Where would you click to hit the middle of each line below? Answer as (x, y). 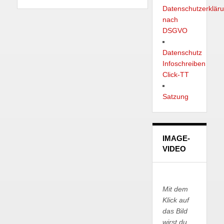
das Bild (175, 211)
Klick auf (175, 200)
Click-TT (175, 75)
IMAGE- (176, 138)
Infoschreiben (184, 64)
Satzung (175, 97)
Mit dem (175, 189)
